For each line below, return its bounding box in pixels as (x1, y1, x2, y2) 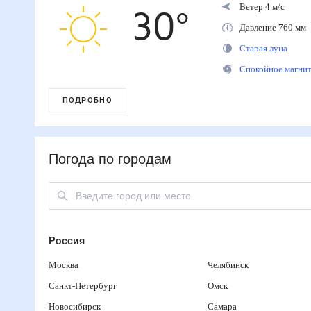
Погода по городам (48, 152, 174, 167)
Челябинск (208, 260, 255, 270)
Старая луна (239, 43, 291, 53)
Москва (48, 260, 81, 270)
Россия (48, 235, 85, 247)
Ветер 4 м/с (239, 1, 287, 12)
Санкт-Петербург (48, 280, 118, 291)
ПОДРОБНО (62, 96, 112, 105)
